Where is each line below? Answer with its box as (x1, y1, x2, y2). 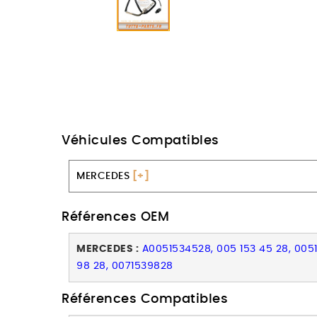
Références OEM (62, 211, 169, 224)
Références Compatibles (62, 293, 228, 306)
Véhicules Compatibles (62, 134, 219, 147)
